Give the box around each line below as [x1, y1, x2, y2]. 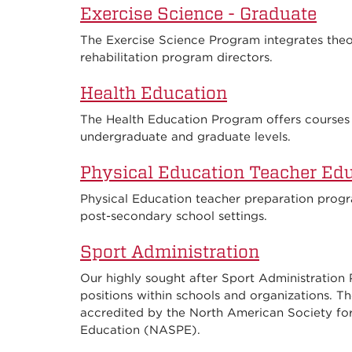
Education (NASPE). [80, 323, 200, 338]
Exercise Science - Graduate [80, 3, 317, 24]
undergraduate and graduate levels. [80, 130, 291, 145]
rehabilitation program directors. [80, 50, 273, 65]
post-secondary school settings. [80, 209, 267, 224]
